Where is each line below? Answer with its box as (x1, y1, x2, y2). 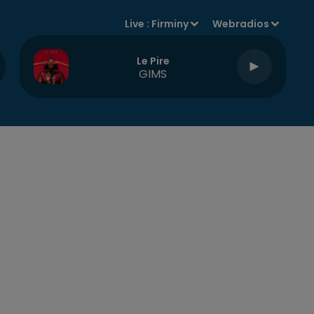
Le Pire (136, 53, 170, 68)
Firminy (151, 17, 189, 31)
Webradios (212, 17, 270, 31)
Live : (125, 17, 152, 31)
